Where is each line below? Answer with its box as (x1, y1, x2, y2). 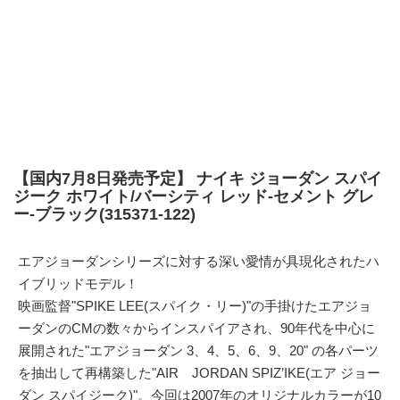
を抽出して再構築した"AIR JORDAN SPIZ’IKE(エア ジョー (18, 365, 380, 380)
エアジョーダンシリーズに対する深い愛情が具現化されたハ (18, 254, 379, 269)
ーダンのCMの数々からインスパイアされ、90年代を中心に (18, 321, 375, 336)
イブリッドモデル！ (18, 276, 138, 291)
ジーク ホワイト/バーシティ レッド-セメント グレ (13, 187, 374, 205)
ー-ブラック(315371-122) (13, 205, 196, 223)
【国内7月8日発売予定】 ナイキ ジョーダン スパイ (13, 170, 382, 187)
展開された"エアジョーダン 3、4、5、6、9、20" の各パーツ (18, 343, 379, 358)
